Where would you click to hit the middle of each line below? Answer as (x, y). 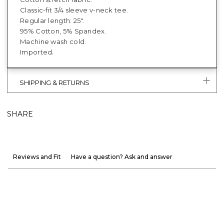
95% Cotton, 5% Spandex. (63, 31)
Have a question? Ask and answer (122, 156)
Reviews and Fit (37, 156)
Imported (36, 52)
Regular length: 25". (52, 20)
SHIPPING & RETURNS (54, 82)
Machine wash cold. (53, 41)
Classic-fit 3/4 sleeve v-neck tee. (74, 10)
